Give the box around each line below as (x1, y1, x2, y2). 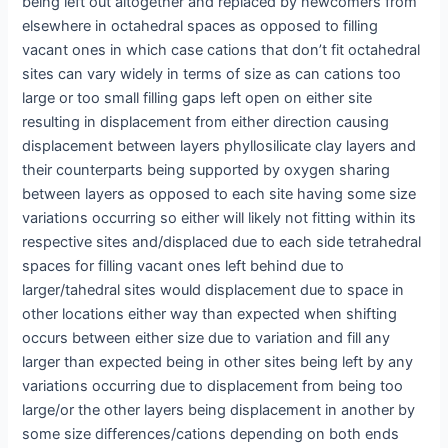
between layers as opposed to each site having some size (22, 184, 417, 203)
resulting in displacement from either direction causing (22, 112, 390, 131)
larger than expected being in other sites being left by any (22, 352, 414, 371)
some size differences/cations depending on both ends (22, 424, 400, 443)
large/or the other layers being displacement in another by (22, 400, 416, 419)
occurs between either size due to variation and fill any (22, 328, 391, 347)
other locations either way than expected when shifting (22, 304, 398, 323)
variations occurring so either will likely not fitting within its (22, 208, 417, 227)
